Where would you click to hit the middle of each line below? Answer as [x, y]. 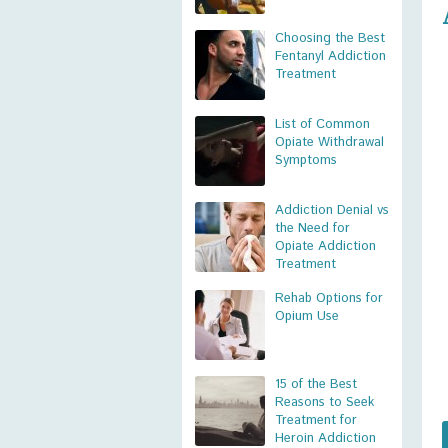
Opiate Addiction [325, 246]
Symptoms [306, 160]
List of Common [322, 124]
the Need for [312, 228]
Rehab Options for [329, 298]
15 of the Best [316, 384]
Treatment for [316, 420]
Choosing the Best [330, 38]
